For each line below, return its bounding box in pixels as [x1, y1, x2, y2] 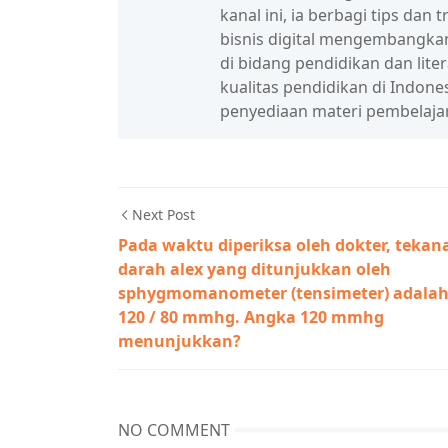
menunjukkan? [118, 330, 241, 352]
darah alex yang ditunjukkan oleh [118, 258, 391, 280]
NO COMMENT [118, 419, 230, 441]
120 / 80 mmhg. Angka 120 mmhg [118, 306, 384, 328]
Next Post [132, 205, 195, 224]
